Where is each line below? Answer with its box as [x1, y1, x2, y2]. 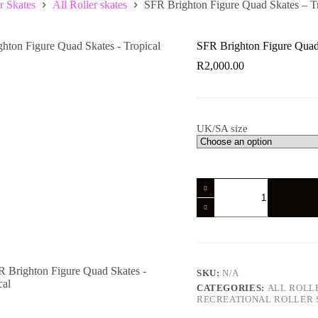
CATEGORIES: [196, 283, 268, 294]
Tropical [195, 250, 232, 262]
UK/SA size [196, 123, 248, 135]
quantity [195, 262, 232, 274]
